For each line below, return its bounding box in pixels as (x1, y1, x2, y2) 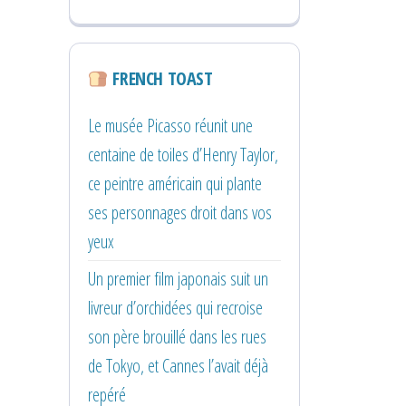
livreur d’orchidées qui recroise (88, 295, 263, 320)
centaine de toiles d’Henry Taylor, (88, 141, 278, 167)
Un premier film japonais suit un (88, 266, 268, 291)
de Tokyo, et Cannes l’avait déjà (88, 353, 268, 378)
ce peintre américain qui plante (88, 170, 262, 196)
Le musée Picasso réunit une (88, 112, 253, 138)
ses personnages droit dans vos (88, 199, 272, 225)
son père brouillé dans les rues (88, 324, 266, 349)
